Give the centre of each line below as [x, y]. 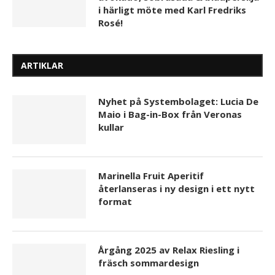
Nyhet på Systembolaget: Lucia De [178, 102]
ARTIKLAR [42, 66]
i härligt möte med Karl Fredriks [172, 10]
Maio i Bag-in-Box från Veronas [170, 114]
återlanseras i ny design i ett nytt [176, 189]
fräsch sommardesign [149, 263]
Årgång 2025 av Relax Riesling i [169, 250]
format [115, 202]
